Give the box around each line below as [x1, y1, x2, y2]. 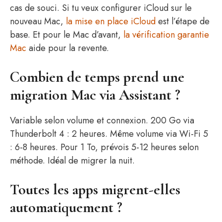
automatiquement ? [10, 198, 122, 217]
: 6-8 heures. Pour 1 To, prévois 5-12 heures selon [10, 141, 199, 154]
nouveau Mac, [10, 15, 66, 28]
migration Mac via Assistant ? [10, 86, 180, 104]
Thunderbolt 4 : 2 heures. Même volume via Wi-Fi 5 [10, 127, 208, 140]
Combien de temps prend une [10, 68, 184, 86]
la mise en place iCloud [66, 15, 156, 28]
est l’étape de [156, 15, 210, 28]
